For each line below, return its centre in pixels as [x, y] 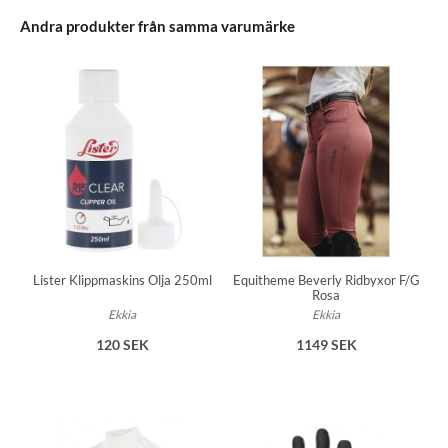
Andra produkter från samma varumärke [157, 26]
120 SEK [122, 345]
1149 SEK [326, 344]
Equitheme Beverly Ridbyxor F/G [326, 279]
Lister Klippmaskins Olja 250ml [122, 280]
